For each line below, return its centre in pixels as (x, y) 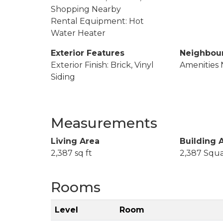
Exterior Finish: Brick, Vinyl (102, 65)
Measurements (104, 123)
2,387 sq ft (71, 153)
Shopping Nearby (86, 9)
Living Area (75, 141)
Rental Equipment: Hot (97, 21)
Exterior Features (88, 53)
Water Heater (78, 33)
